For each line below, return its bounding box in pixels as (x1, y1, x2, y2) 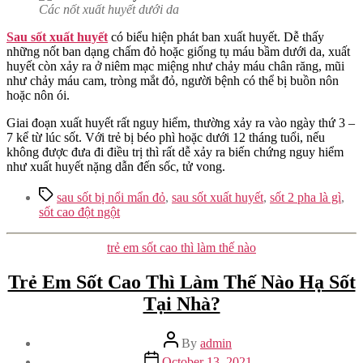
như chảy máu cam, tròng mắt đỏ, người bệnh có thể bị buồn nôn (6, 74, 339, 88)
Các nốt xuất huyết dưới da (39, 2, 179, 17)
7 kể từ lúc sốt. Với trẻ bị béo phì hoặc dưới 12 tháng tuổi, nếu (6, 130, 325, 145)
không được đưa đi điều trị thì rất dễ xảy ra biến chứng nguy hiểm (6, 145, 344, 160)
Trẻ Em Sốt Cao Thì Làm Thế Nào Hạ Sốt (7, 271, 356, 293)
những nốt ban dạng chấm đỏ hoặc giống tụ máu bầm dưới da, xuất (6, 45, 350, 59)
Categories (181, 240, 235, 254)
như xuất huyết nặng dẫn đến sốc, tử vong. (6, 160, 228, 174)
